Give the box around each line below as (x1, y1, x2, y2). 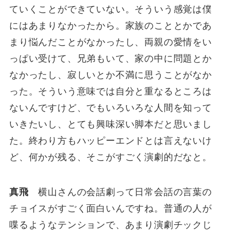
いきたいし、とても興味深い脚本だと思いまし (9, 119, 212, 129)
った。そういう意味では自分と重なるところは (9, 86, 212, 97)
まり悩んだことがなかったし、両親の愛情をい (9, 36, 212, 47)
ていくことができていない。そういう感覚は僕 (9, 4, 212, 14)
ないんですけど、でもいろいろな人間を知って (9, 102, 212, 113)
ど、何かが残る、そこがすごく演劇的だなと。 (9, 151, 212, 162)
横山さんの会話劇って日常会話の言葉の (28, 186, 212, 197)
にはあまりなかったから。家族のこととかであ (9, 20, 212, 31)
